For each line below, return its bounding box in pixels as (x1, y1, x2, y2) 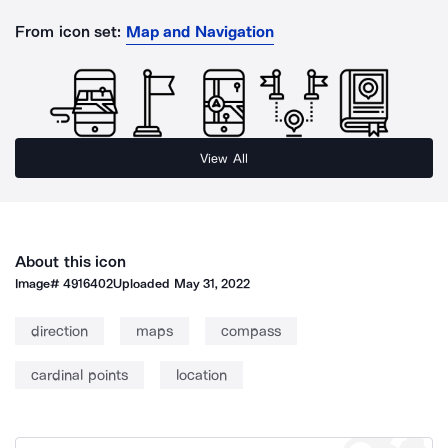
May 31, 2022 (173, 276, 251, 291)
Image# (15, 276, 64, 291)
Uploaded (113, 276, 174, 291)
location (175, 366, 227, 384)
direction (31, 322, 88, 340)
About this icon (15, 252, 127, 271)
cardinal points (31, 366, 128, 384)
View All (200, 150, 248, 166)
